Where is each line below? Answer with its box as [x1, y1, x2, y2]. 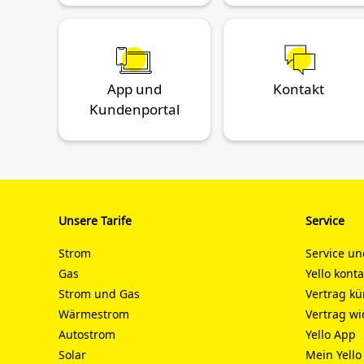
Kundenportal [89, 100, 180, 119]
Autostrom [58, 327, 115, 342]
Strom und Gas [58, 286, 140, 301]
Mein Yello [305, 347, 362, 362]
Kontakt [273, 80, 325, 98]
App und [106, 80, 162, 98]
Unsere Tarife [58, 213, 132, 228]
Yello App [305, 327, 356, 342]
